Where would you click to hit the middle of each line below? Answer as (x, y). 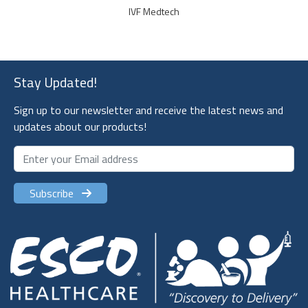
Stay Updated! (55, 82)
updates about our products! (80, 127)
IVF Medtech (154, 12)
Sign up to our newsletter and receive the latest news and (148, 110)
